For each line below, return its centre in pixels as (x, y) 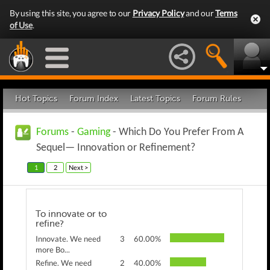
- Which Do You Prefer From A (177, 132)
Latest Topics (155, 99)
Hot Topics (36, 99)
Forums (52, 132)
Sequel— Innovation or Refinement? (116, 148)
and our (199, 13)
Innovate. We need (68, 239)
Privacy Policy (158, 13)
